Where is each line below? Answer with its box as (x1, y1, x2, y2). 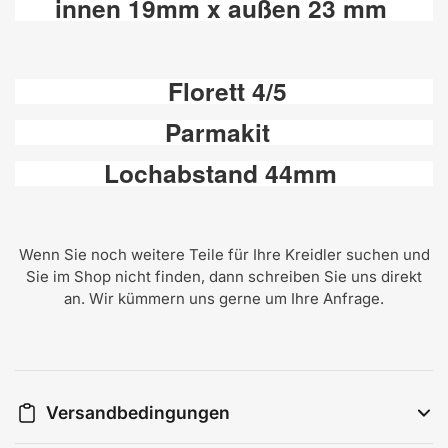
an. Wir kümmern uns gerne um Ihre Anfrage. (64, 289, 384, 309)
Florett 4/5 (161, 73, 287, 110)
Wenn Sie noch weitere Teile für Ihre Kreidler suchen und (18, 245, 430, 265)
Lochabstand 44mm (104, 155, 344, 192)
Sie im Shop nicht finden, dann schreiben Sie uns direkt (26, 267, 422, 287)
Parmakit (164, 114, 284, 151)
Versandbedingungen (46, 402, 230, 424)
